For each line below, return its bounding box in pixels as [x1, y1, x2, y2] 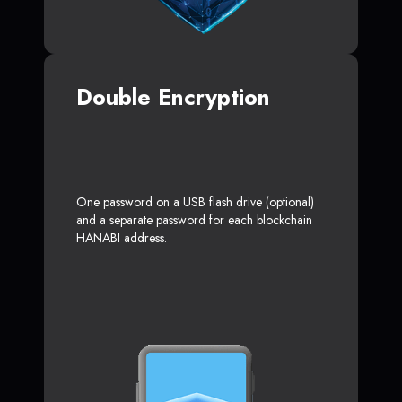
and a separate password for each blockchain [76, 210, 312, 229]
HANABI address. [76, 228, 167, 247]
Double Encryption [76, 80, 270, 113]
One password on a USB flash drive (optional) [76, 192, 314, 211]
